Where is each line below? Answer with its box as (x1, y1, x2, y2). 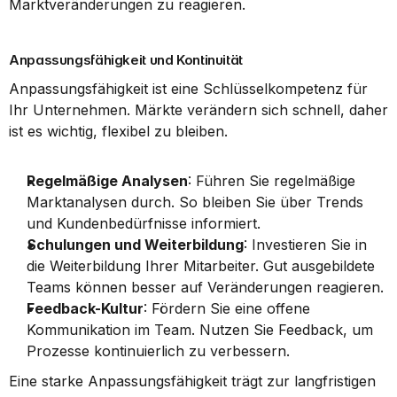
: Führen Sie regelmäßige (188, 172, 355, 190)
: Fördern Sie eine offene (144, 300, 310, 317)
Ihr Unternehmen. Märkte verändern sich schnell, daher (9, 101, 388, 119)
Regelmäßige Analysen (27, 172, 188, 190)
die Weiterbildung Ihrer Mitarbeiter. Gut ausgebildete (27, 257, 375, 275)
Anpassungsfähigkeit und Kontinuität (9, 51, 243, 68)
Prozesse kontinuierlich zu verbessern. (27, 342, 290, 360)
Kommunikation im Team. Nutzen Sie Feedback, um (27, 321, 373, 339)
